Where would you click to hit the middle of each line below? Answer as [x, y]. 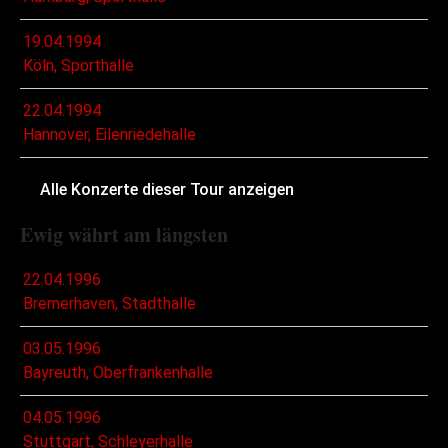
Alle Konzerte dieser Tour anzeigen [167, 190]
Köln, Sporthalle [78, 66]
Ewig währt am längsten [124, 235]
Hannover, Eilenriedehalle [109, 135]
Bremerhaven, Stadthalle [109, 304]
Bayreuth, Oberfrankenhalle [118, 373]
